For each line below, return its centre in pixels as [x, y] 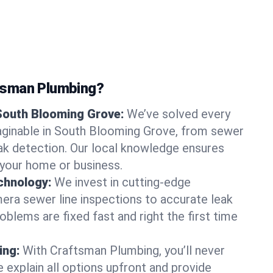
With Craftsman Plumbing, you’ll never [124, 250]
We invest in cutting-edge [122, 182]
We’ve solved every [179, 114]
